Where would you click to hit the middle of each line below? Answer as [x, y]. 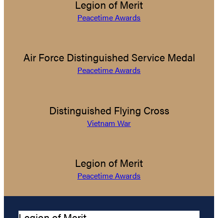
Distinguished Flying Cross [109, 110]
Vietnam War [109, 123]
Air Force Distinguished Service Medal [109, 57]
